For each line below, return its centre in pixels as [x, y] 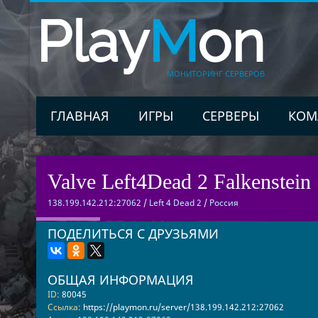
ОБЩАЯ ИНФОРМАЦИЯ [120, 280]
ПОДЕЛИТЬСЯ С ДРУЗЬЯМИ [133, 234]
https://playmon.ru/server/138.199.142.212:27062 [183, 307]
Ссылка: [64, 307]
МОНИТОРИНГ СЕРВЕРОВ [215, 73]
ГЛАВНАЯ [79, 116]
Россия [224, 203]
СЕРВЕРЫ [230, 116]
